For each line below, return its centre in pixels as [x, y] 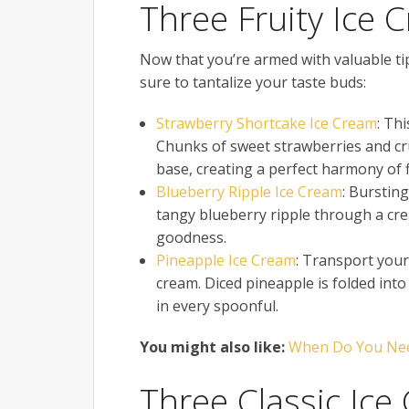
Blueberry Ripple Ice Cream [249, 191]
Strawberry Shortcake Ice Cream [266, 123]
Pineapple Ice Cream [225, 260]
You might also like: [214, 346]
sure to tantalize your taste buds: [253, 82]
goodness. [191, 237]
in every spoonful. [217, 305]
